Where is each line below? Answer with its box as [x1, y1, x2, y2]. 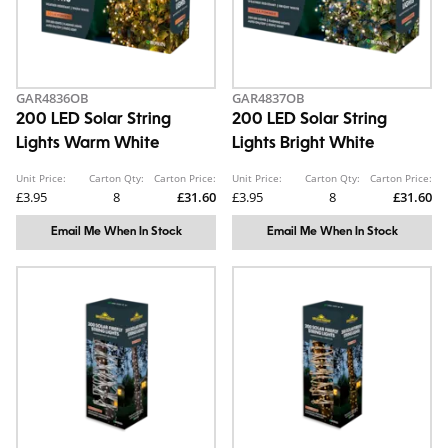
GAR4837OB [232, 89, 305, 107]
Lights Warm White [16, 136, 159, 152]
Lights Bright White [232, 136, 374, 152]
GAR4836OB [16, 89, 89, 107]
